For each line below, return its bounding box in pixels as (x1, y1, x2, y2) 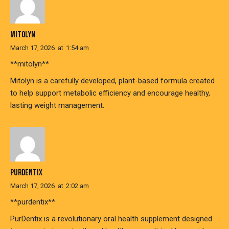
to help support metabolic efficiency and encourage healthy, (10, 88, 210, 98)
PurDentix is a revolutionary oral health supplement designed (10, 214, 212, 223)
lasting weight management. (10, 101, 104, 110)
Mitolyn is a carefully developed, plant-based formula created (10, 76, 215, 86)
